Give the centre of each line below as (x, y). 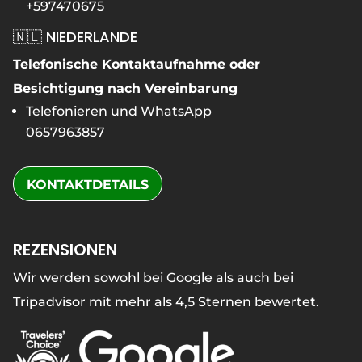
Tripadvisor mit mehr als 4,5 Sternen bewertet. (166, 301)
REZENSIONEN (65, 249)
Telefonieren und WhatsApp (118, 111)
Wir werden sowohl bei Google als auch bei (153, 277)
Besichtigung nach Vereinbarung (125, 88)
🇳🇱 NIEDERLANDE (75, 36)
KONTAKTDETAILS (87, 184)
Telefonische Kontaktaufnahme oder (136, 64)
